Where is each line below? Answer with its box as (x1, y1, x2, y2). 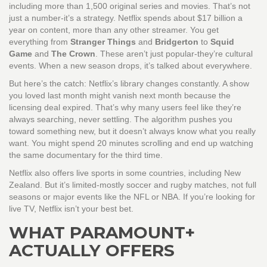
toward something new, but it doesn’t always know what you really (9, 126, 256, 136)
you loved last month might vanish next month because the (9, 91, 231, 101)
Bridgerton (155, 37, 198, 47)
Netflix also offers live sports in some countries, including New (9, 168, 241, 178)
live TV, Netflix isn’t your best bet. (9, 204, 133, 214)
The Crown (51, 49, 95, 59)
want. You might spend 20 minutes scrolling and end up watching (9, 138, 253, 148)
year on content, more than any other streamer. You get (9, 25, 219, 35)
